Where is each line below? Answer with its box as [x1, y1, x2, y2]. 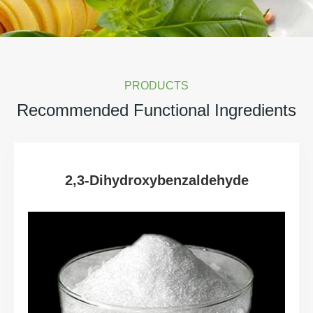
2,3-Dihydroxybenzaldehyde [64, 173, 249, 188]
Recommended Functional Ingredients [17, 101, 296, 119]
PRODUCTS [124, 80, 189, 92]
